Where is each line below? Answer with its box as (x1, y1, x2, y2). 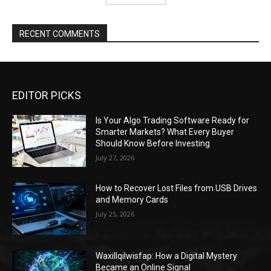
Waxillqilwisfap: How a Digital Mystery (96, 250, 238, 261)
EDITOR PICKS (12, 89, 81, 102)
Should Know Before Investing (96, 139, 211, 149)
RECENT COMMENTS (19, 29, 100, 39)
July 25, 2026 (96, 209, 135, 218)
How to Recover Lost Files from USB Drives (96, 183, 258, 193)
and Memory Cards (96, 194, 169, 204)
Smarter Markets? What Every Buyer (96, 127, 235, 137)
